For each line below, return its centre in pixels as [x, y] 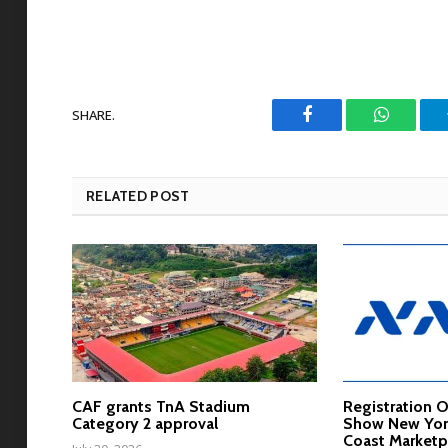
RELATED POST [138, 196]
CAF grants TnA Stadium [161, 407]
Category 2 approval [145, 424]
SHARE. [93, 114]
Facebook [340, 129]
